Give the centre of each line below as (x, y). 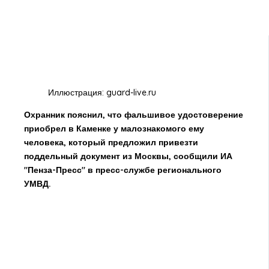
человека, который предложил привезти (111, 143)
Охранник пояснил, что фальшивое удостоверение (133, 115)
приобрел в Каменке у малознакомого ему (114, 129)
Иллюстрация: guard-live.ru (102, 93)
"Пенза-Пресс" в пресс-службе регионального (122, 170)
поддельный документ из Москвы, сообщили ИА (128, 156)
